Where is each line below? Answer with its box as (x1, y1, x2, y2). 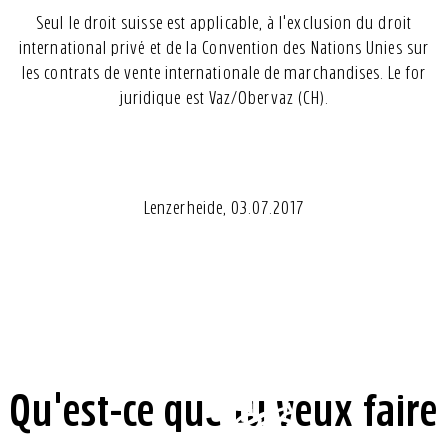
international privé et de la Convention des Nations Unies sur (19, 39, 429, 57)
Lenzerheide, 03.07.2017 (144, 199, 304, 217)
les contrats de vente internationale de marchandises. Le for (22, 64, 426, 82)
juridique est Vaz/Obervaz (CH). (118, 89, 330, 107)
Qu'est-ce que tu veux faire (9, 389, 439, 433)
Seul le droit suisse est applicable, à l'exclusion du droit (36, 14, 412, 32)
